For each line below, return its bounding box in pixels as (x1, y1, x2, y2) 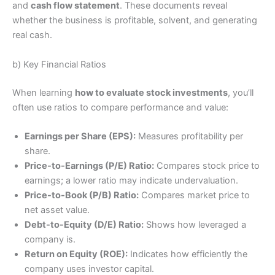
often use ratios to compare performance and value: (12, 101, 228, 113)
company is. (25, 233, 76, 245)
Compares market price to (139, 189, 250, 201)
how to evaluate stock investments (75, 87, 228, 98)
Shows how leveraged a (144, 219, 246, 230)
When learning (12, 87, 75, 98)
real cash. (12, 29, 52, 41)
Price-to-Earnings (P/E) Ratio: (25, 160, 154, 171)
